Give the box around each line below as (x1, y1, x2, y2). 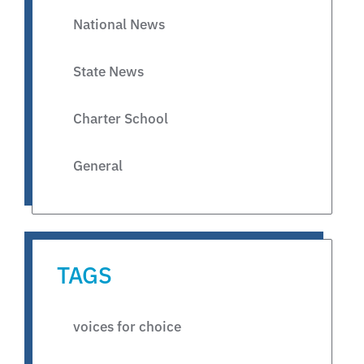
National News (73, 15, 165, 34)
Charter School (73, 110, 168, 128)
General (73, 157, 123, 175)
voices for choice (73, 318, 181, 336)
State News (73, 63, 144, 81)
